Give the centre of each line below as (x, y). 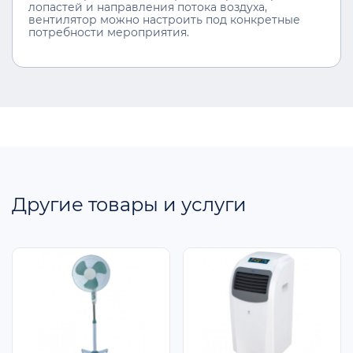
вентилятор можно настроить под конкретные (164, 19)
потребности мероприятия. (109, 32)
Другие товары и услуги (129, 204)
